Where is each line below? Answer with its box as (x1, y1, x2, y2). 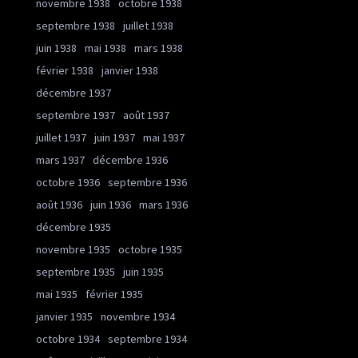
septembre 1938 (36, 18, 115, 34)
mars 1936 (139, 197, 188, 213)
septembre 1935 (36, 265, 115, 280)
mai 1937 (143, 130, 185, 145)
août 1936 (36, 197, 82, 213)
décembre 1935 (36, 220, 111, 235)
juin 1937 (94, 130, 135, 145)
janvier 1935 (36, 309, 93, 324)
